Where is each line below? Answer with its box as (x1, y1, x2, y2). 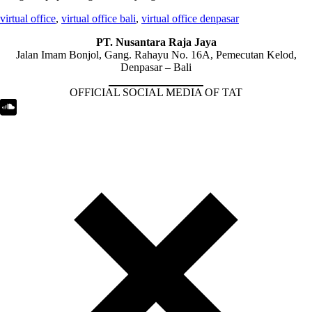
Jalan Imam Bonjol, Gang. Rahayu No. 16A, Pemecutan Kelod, (15, 49, 297, 61)
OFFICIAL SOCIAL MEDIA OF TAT (70, 86, 242, 99)
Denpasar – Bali (120, 61, 192, 74)
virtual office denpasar (141, 13, 239, 25)
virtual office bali (61, 13, 136, 25)
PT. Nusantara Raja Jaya (95, 36, 217, 49)
